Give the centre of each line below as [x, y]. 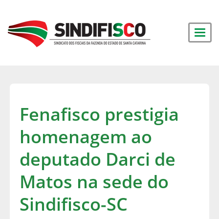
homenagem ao [86, 137]
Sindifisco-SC [74, 204]
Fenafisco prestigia [99, 114]
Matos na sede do [94, 182]
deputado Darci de [98, 159]
